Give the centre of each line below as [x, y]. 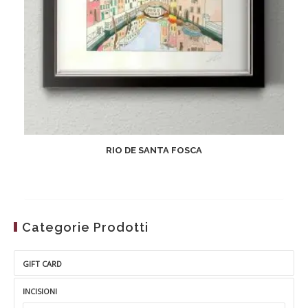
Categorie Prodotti [85, 227]
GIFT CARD [42, 264]
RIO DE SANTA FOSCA [154, 150]
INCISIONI [40, 291]
